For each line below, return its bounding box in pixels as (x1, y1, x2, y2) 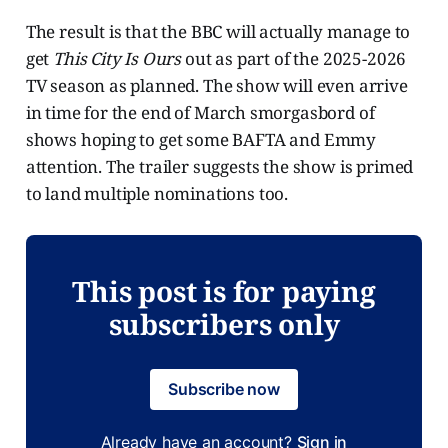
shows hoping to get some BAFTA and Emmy (25, 128, 377, 152)
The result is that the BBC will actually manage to (25, 20, 411, 44)
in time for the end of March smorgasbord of (25, 101, 375, 125)
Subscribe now (168, 379, 280, 400)
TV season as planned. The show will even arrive (25, 74, 408, 98)
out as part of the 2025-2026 (181, 47, 407, 71)
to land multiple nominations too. (25, 182, 289, 206)
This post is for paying (72, 272, 376, 311)
